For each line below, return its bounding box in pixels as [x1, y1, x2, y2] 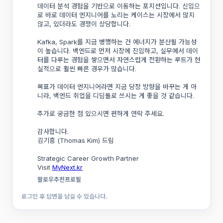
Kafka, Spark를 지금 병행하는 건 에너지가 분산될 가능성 [37, 38, 197, 46]
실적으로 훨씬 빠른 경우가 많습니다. [37, 65, 136, 73]
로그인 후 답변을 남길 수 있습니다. [21, 193, 108, 200]
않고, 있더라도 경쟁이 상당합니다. [37, 20, 130, 28]
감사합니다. [37, 127, 71, 135]
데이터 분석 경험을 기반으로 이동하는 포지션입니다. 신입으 [37, 2, 200, 10]
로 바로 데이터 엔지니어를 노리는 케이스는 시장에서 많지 [37, 11, 195, 19]
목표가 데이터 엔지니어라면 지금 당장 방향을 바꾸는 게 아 [37, 83, 197, 91]
